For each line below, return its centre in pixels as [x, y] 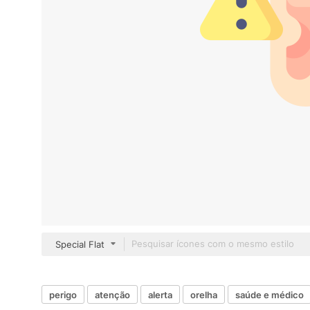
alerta [160, 294]
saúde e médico [270, 294]
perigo [63, 294]
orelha [204, 294]
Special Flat [80, 244]
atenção [112, 294]
